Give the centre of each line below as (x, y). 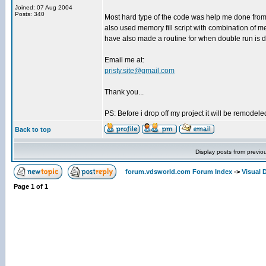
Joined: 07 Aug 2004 (44, 7)
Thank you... (124, 92)
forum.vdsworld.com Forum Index (179, 172)
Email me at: (124, 60)
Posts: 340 (30, 14)
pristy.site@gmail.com (140, 71)
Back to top (33, 129)
